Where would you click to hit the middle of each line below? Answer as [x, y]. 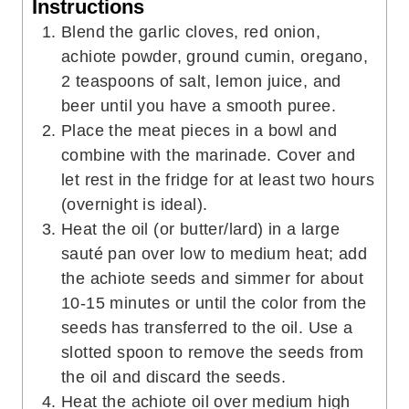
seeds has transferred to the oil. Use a [207, 327]
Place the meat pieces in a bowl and [199, 130]
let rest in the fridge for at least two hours [218, 179]
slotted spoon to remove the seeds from [213, 352]
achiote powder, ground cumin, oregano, [215, 56]
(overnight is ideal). [135, 204]
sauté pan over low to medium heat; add [215, 253]
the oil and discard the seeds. [173, 377]
